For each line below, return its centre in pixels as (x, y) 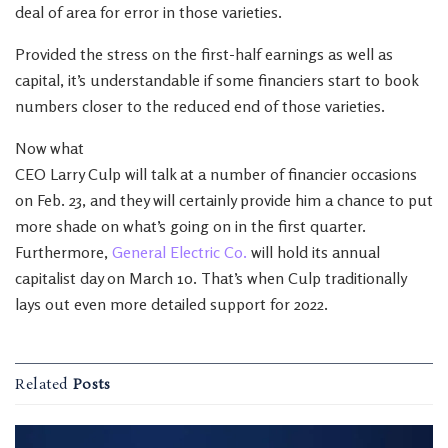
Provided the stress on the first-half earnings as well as (204, 54)
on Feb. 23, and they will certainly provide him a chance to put (224, 200)
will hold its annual (313, 252)
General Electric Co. (179, 252)
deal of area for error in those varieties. (148, 12)
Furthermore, (63, 252)
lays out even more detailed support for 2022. (171, 304)
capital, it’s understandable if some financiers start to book (216, 80)
